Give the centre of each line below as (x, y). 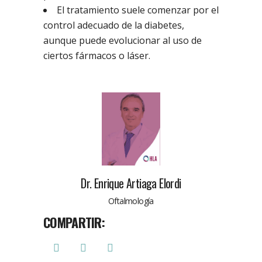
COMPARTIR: (74, 223)
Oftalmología (131, 201)
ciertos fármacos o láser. (97, 56)
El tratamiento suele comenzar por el (138, 10)
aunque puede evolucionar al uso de (123, 41)
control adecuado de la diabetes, (114, 25)
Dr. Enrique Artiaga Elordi (131, 183)
